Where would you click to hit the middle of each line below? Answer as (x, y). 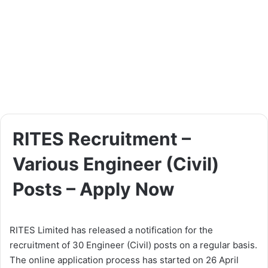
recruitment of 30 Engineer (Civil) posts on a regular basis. (133, 245)
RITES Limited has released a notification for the (111, 230)
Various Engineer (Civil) (116, 164)
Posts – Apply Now (94, 189)
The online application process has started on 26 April (124, 260)
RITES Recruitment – (102, 139)
